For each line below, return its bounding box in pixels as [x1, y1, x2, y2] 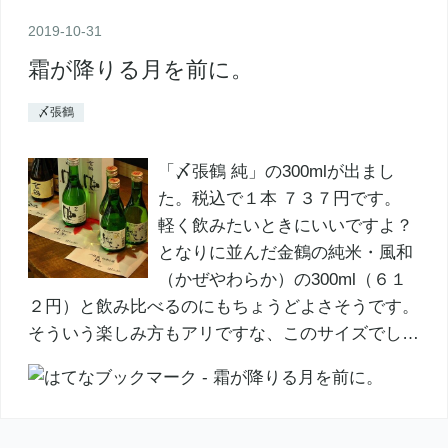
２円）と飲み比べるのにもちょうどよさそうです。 [27, 296, 419, 316]
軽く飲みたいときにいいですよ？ [157, 215, 413, 235]
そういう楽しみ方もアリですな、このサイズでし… [27, 323, 419, 343]
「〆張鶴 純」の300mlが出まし [157, 161, 395, 181]
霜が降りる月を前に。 [27, 56, 253, 82]
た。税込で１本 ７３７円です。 [157, 188, 401, 208]
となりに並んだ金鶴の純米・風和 [157, 242, 413, 262]
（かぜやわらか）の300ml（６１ [157, 269, 407, 289]
